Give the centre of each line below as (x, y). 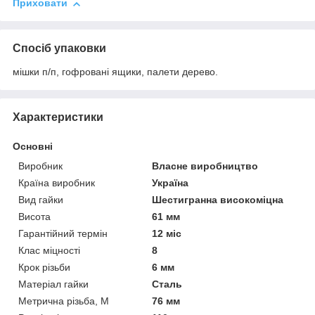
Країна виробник (57, 183)
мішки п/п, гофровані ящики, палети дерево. (115, 72)
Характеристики (58, 117)
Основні (33, 147)
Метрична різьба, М (64, 301)
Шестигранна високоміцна (218, 200)
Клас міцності (49, 251)
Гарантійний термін (63, 234)
